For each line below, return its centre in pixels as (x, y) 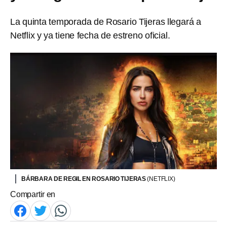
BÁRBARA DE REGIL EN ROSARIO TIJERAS (84, 179)
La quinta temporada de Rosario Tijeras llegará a (106, 22)
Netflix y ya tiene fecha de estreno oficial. (90, 35)
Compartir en (33, 194)
